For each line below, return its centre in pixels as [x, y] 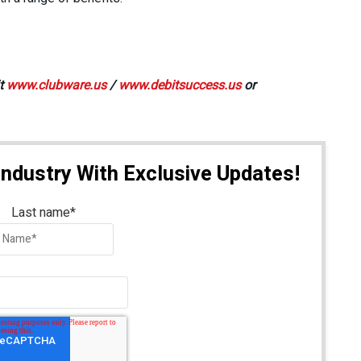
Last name [41, 212]
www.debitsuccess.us [181, 85]
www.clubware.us [56, 85]
